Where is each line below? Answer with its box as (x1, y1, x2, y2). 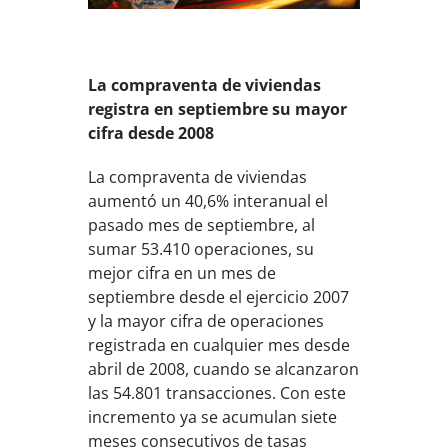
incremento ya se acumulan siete (88, 405, 338, 428)
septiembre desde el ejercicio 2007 (88, 285, 350, 308)
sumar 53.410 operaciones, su (88, 237, 315, 260)
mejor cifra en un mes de (88, 261, 277, 284)
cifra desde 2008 (88, 121, 215, 144)
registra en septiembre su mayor (88, 97, 348, 120)
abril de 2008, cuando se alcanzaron (88, 357, 360, 380)
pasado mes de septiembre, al (88, 213, 316, 236)
